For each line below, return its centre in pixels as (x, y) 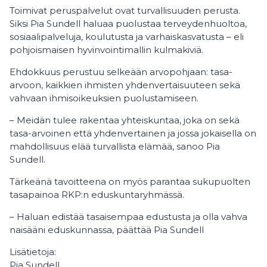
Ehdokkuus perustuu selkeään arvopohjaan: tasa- (121, 72)
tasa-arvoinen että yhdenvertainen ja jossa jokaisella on (133, 133)
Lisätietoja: (33, 252)
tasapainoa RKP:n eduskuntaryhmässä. (97, 195)
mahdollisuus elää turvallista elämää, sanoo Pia (115, 146)
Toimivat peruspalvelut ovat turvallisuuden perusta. (125, 10)
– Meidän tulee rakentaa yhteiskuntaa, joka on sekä (125, 120)
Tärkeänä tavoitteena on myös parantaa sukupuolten (130, 181)
